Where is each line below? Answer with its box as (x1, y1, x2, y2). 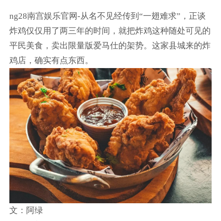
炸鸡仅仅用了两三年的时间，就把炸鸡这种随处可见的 (9, 26, 211, 36)
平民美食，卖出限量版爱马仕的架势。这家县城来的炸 (9, 41, 211, 51)
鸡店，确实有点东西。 (9, 56, 93, 66)
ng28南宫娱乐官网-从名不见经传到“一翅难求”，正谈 (9, 11, 206, 21)
